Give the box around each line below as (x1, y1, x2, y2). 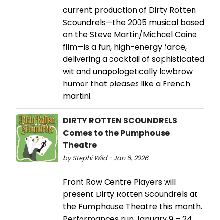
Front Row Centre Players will (63, 176, 176, 188)
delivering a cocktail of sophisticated (63, 54, 204, 65)
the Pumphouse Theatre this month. (63, 201, 202, 213)
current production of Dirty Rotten (63, 4, 196, 16)
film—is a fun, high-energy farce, (63, 41, 187, 53)
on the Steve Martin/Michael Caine (63, 29, 197, 41)
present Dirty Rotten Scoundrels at (63, 189, 198, 200)
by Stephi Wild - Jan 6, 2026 (63, 154, 148, 163)
